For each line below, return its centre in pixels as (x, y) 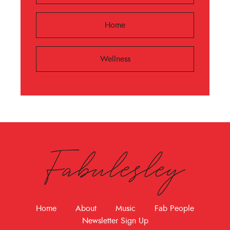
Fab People (174, 208)
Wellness (115, 59)
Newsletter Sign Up (115, 221)
